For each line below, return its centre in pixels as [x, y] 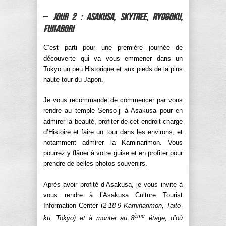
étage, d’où [164, 218]
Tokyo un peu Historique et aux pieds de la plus [113, 69]
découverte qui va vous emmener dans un [113, 58]
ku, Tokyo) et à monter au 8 [89, 218]
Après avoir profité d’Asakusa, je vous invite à [113, 184]
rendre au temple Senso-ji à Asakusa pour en [113, 110]
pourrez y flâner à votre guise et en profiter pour [113, 153]
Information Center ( [73, 205]
